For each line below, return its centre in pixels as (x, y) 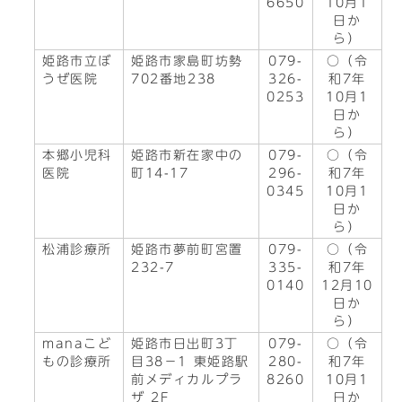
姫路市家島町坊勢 (187, 61)
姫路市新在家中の (187, 155)
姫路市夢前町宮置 (187, 249)
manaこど (77, 344)
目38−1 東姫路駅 (190, 362)
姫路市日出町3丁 (185, 344)
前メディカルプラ (187, 380)
